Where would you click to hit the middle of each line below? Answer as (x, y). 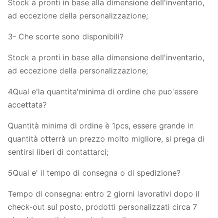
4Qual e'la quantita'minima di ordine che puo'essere (103, 91)
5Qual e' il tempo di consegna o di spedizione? (94, 173)
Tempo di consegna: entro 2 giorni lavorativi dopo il (104, 194)
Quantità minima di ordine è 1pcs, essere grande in (101, 126)
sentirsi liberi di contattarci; (58, 152)
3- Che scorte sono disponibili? (66, 36)
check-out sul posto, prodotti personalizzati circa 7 (102, 207)
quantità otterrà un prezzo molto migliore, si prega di (106, 139)
